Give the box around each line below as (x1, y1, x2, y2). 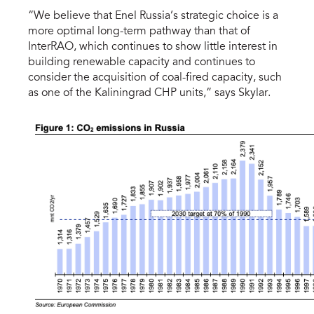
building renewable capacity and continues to (28, 57, 255, 69)
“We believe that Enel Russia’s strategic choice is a (28, 11, 278, 22)
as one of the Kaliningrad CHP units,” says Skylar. (28, 88, 271, 100)
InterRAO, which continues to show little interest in (28, 41, 278, 53)
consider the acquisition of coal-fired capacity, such (28, 72, 282, 84)
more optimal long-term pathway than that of (28, 26, 250, 38)
